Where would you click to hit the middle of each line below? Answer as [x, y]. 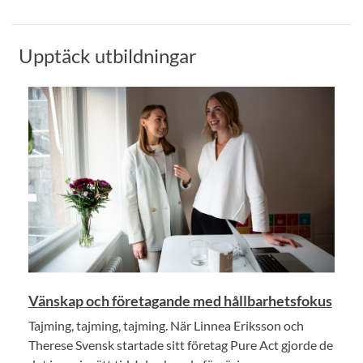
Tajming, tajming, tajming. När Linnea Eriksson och [166, 325]
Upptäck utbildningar [108, 55]
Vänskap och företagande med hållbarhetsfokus [180, 300]
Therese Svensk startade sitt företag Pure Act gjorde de [180, 344]
